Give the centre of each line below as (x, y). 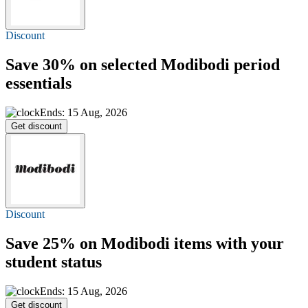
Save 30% (41, 65)
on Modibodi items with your (180, 244)
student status (54, 262)
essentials (38, 84)
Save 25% (41, 244)
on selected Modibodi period (178, 65)
